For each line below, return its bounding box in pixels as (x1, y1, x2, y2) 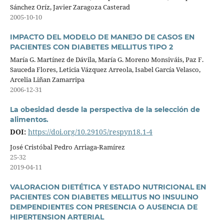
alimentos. (9, 115, 48, 124)
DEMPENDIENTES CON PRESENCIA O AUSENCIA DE (9, 202, 197, 212)
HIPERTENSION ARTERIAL (9, 212, 104, 222)
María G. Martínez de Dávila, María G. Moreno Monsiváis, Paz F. (9, 55, 203, 64)
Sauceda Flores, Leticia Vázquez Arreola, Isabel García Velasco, (9, 65, 200, 74)
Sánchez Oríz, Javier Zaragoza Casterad (9, 2, 130, 11)
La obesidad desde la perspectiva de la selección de (9, 105, 200, 114)
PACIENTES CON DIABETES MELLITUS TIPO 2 (9, 42, 173, 52)
